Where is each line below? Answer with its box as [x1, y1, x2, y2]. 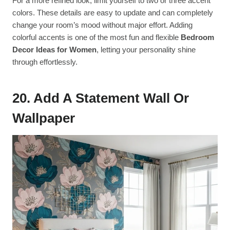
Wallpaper [12, 110, 75, 126]
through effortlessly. [12, 57, 78, 67]
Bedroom [181, 33, 214, 42]
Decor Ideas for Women [12, 45, 97, 54]
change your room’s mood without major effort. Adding [12, 21, 193, 30]
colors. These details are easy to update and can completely [12, 8, 213, 17]
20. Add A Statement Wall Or [12, 90, 189, 106]
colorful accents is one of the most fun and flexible [12, 33, 181, 42]
